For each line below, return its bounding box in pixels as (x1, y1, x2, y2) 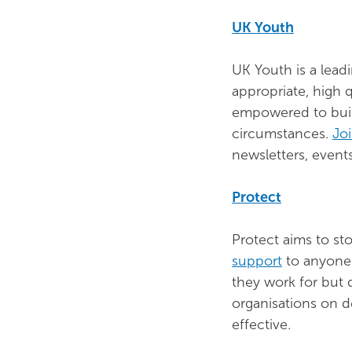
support (232, 252, 282, 269)
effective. (232, 316, 291, 333)
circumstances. (232, 125, 332, 142)
